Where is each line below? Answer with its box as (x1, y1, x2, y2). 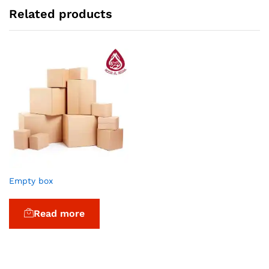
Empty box (9, 176, 53, 186)
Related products (9, 7, 112, 22)
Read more (34, 208, 85, 220)
